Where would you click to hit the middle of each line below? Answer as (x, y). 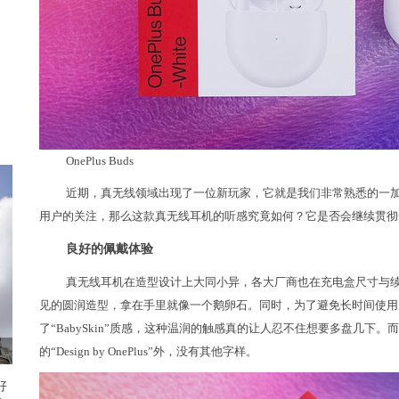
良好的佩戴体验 (110, 249)
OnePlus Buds (100, 161)
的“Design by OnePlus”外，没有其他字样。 (148, 351)
